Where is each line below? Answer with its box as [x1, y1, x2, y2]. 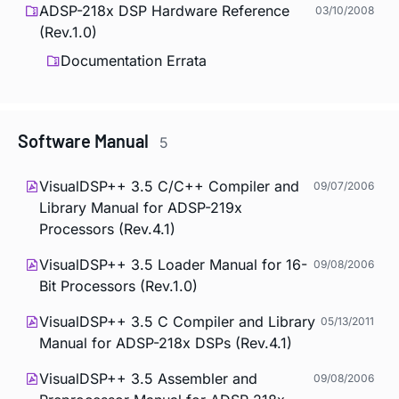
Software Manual [18, 130, 152, 152]
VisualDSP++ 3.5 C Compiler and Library [39, 312, 315, 330]
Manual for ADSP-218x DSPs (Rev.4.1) [39, 333, 292, 352]
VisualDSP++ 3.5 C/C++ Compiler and [39, 176, 299, 195]
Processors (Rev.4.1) [39, 219, 175, 238]
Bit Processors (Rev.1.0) [39, 276, 198, 295]
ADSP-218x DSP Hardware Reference [39, 2, 289, 20]
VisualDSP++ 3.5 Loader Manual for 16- [39, 255, 307, 273]
